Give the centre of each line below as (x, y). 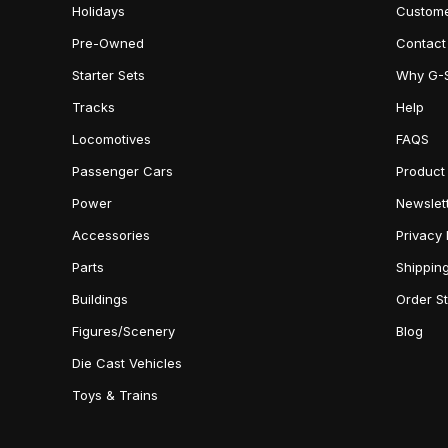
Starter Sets (108, 75)
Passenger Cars (122, 171)
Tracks (93, 107)
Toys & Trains (115, 395)
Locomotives (111, 139)
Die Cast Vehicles (127, 363)
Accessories (111, 235)
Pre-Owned (108, 43)
